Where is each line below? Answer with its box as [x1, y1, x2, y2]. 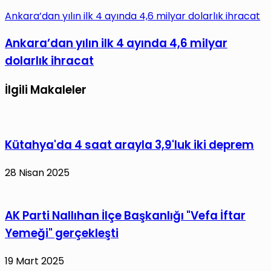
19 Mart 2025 [5, 253, 64, 268]
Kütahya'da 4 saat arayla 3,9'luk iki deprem [5, 137, 254, 154]
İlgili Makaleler [5, 82, 87, 99]
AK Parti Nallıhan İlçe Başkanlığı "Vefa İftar [5, 207, 246, 224]
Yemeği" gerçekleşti [5, 224, 119, 241]
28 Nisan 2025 [5, 166, 70, 180]
